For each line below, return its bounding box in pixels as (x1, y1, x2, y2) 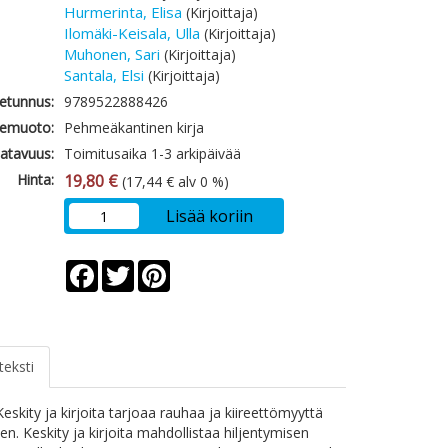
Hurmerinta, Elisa (64, 2, 183, 22)
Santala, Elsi (64, 65, 145, 85)
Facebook (98, 258, 163, 277)
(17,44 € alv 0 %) (118, 172, 230, 191)
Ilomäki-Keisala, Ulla (64, 23, 201, 43)
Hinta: (17, 170, 55, 189)
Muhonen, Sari (64, 44, 161, 64)
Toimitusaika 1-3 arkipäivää (64, 144, 242, 163)
